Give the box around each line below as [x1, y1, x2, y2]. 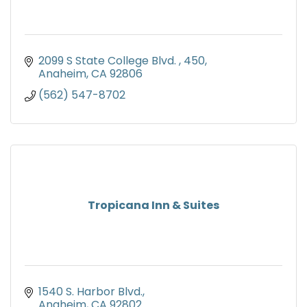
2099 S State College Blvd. [38, 53, 179, 69]
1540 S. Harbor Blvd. [38, 284, 143, 300]
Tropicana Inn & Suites [88, 197, 219, 214]
